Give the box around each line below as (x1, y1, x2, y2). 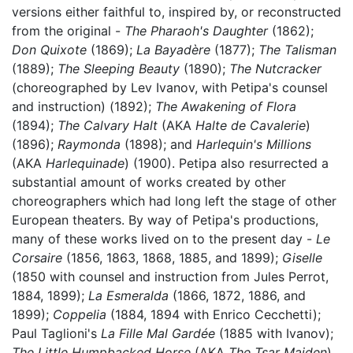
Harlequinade (46, 154, 124, 171)
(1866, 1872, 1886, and (169, 287, 306, 303)
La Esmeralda (88, 287, 169, 303)
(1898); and (121, 136, 196, 152)
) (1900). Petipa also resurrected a (124, 154, 329, 171)
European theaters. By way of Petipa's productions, (12, 211, 318, 228)
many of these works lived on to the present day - (12, 230, 316, 247)
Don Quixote (12, 41, 87, 58)
